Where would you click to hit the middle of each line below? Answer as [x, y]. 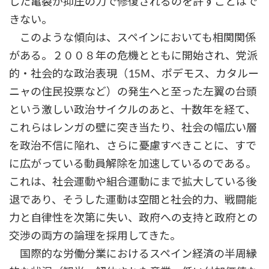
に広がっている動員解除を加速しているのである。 [133, 164]
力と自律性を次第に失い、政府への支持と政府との [133, 218]
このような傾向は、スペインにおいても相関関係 [132, 38]
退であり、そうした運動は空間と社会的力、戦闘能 [133, 200]
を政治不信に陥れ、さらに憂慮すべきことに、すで [133, 146]
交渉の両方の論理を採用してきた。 [95, 236]
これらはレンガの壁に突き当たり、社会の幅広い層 [133, 128]
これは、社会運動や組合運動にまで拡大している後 [133, 182]
